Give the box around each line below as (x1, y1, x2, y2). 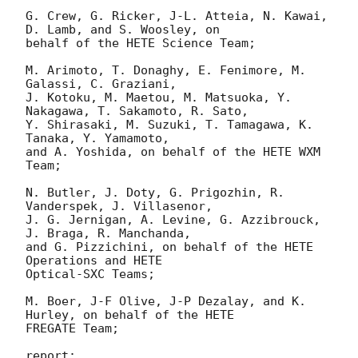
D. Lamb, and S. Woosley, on (26, 22, 220, 38)
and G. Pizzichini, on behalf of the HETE (26, 240, 313, 255)
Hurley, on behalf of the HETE (26, 308, 234, 323)
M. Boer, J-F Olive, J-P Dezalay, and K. (26, 294, 306, 309)
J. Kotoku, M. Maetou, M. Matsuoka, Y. (26, 90, 292, 105)
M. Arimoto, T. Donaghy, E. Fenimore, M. (26, 63, 306, 78)
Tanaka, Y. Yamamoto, (26, 131, 169, 146)
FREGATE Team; (26, 321, 119, 336)
